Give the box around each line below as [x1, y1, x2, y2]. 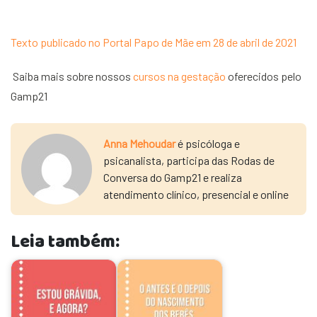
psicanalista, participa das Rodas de [103, 154, 275, 167]
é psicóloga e [175, 137, 240, 150]
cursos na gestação [133, 69, 226, 83]
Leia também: [11, 229, 120, 256]
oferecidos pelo [226, 69, 301, 83]
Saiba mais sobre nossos [13, 69, 133, 83]
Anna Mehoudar [103, 137, 175, 150]
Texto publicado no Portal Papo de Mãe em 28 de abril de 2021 [11, 35, 296, 49]
